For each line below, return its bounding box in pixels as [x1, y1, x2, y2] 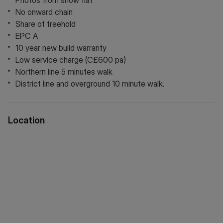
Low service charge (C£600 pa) [15, 55, 126, 65]
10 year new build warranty [15, 43, 107, 53]
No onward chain [15, 7, 73, 17]
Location [8, 115, 45, 125]
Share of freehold [15, 19, 76, 29]
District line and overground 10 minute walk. [15, 79, 164, 89]
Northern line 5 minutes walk [15, 67, 112, 77]
